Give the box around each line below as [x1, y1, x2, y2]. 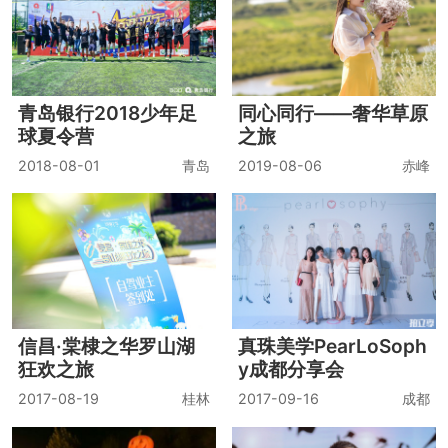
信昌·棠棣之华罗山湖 [17, 334, 195, 359]
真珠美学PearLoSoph [238, 334, 428, 359]
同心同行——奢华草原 [238, 100, 429, 125]
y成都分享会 [238, 357, 345, 382]
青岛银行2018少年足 [17, 100, 197, 125]
